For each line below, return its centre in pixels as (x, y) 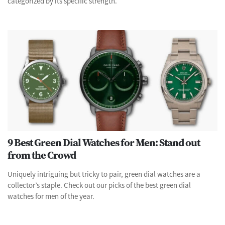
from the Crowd (42, 155)
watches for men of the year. (51, 196)
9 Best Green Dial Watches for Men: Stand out (104, 142)
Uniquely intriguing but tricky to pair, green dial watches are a (104, 174)
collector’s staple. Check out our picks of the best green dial (99, 185)
